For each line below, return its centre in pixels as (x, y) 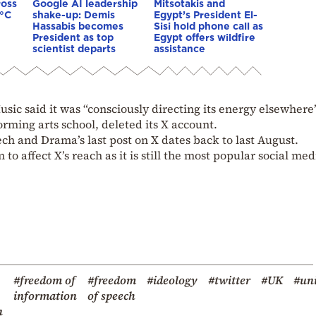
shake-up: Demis (74, 14)
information (45, 295)
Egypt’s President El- (206, 14)
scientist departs (74, 48)
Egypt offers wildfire (205, 37)
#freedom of (44, 280)
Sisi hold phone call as (208, 25)
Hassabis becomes (78, 25)
